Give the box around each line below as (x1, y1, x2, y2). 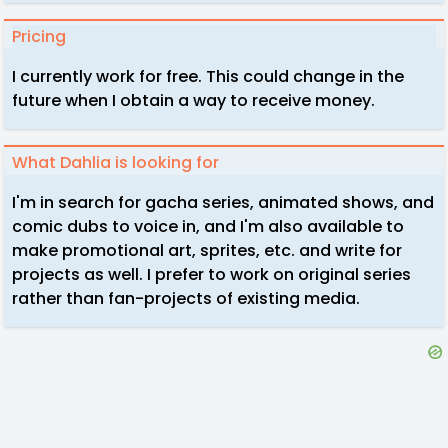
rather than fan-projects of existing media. (12, 287, 360, 310)
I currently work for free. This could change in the (12, 65, 404, 88)
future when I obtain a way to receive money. (12, 89, 375, 112)
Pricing (12, 25, 66, 48)
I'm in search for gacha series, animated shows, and (12, 191, 434, 214)
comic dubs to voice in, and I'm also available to (12, 215, 404, 238)
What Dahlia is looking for (12, 151, 219, 174)
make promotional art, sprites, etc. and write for (12, 239, 402, 262)
